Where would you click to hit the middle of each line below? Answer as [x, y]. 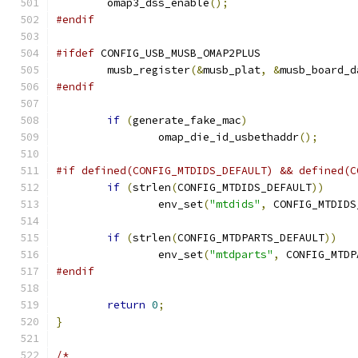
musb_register [149, 70]
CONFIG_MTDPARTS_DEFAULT [251, 238]
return [126, 305]
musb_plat [232, 70]
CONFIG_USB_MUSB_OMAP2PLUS [177, 53]
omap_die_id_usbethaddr [229, 137]
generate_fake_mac [187, 120]
